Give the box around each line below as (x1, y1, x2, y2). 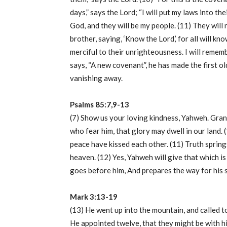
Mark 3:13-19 (70, 192, 118, 202)
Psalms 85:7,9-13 (70, 100, 129, 109)
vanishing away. (70, 73, 123, 83)
